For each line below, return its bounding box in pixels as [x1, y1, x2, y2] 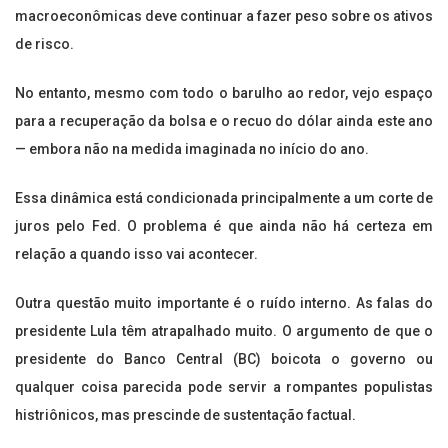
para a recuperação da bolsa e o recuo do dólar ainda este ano [15, 113, 433, 130]
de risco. [15, 36, 74, 53]
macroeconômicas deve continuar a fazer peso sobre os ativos [15, 8, 433, 25]
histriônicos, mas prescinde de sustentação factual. [15, 407, 356, 424]
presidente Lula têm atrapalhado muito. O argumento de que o [15, 323, 433, 340]
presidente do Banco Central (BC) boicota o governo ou [15, 351, 433, 368]
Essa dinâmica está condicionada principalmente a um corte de [15, 190, 433, 207]
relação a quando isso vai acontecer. [15, 246, 258, 263]
